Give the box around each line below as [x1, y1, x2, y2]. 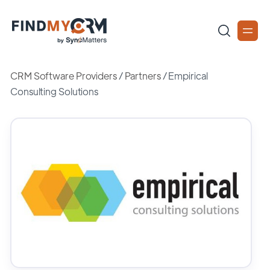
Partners [124, 69, 161, 82]
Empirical [168, 69, 208, 82]
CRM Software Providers [10, 69, 117, 82]
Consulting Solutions [10, 85, 98, 98]
